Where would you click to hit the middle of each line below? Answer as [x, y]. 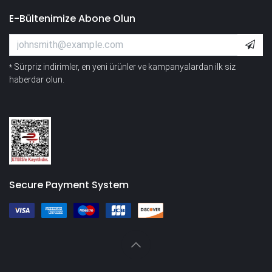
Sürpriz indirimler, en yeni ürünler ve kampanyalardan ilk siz [125, 66]
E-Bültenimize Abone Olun [72, 18]
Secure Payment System [69, 185]
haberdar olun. [37, 79]
